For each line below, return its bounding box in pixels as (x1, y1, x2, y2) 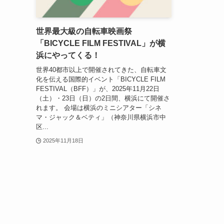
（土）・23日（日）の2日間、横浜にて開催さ (36, 94, 170, 102)
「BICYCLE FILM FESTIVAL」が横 (36, 39, 165, 48)
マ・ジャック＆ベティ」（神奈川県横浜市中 (36, 113, 166, 121)
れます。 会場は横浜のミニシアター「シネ (36, 103, 161, 111)
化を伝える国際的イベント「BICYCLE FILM (36, 75, 165, 83)
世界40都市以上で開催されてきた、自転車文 (36, 65, 166, 73)
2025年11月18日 (42, 137, 83, 143)
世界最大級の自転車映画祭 (36, 27, 132, 36)
